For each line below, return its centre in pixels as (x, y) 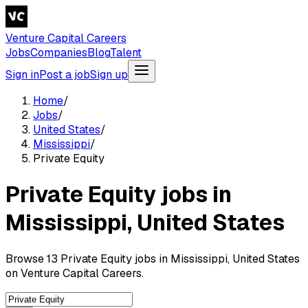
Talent (126, 53)
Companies (59, 53)
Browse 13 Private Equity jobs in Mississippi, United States (153, 258)
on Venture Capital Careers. (75, 273)
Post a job (65, 75)
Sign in (22, 75)
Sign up (109, 75)
